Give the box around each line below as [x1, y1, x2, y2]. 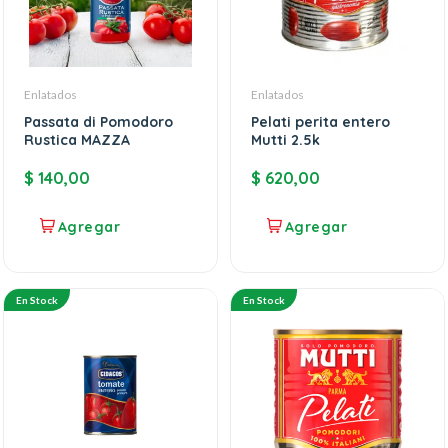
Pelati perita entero [251, 113, 390, 132]
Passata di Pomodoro [24, 113, 173, 132]
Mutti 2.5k [251, 131, 320, 150]
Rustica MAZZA [24, 131, 130, 150]
